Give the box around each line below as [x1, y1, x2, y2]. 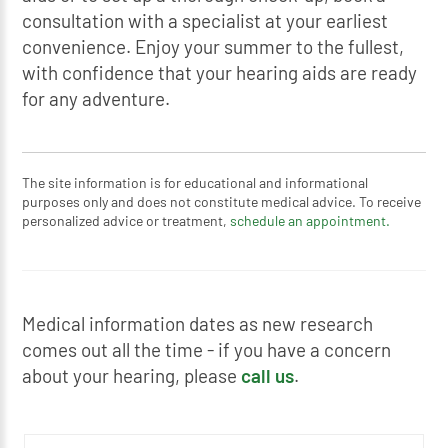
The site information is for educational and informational [22, 173, 369, 191]
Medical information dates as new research [22, 311, 374, 335]
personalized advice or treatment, [22, 211, 231, 229]
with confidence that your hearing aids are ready [22, 60, 418, 84]
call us [241, 363, 295, 387]
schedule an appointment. [230, 211, 391, 229]
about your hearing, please [22, 363, 242, 387]
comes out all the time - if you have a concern [22, 337, 392, 361]
